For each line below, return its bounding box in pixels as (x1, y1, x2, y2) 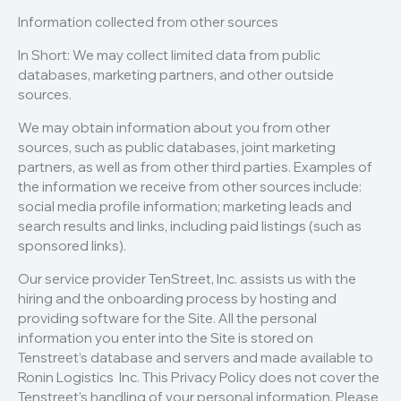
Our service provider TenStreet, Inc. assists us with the (18, 270, 356, 288)
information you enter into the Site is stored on (18, 329, 313, 347)
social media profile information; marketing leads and (18, 198, 352, 216)
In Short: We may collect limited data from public (18, 47, 320, 64)
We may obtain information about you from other (18, 119, 330, 137)
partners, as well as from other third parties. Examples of (18, 158, 372, 176)
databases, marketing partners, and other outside (18, 66, 334, 84)
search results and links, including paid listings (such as (18, 218, 362, 235)
